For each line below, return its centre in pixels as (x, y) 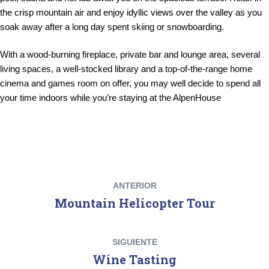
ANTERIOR (134, 185)
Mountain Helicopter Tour (134, 203)
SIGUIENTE (134, 242)
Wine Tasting (134, 259)
